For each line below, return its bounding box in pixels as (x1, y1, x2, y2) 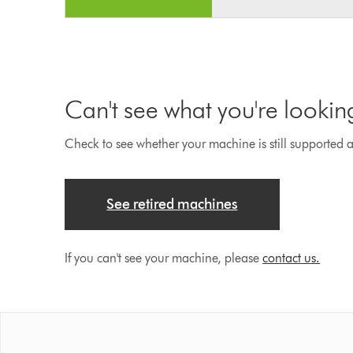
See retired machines (106, 195, 238, 213)
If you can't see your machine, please (65, 250, 263, 266)
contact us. (262, 250, 321, 266)
